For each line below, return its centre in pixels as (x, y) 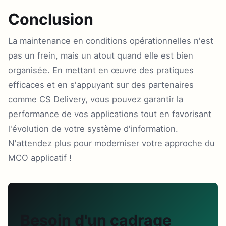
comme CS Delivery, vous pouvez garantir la (96, 99)
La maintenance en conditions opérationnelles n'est (111, 41)
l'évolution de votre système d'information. (93, 129)
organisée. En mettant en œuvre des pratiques (101, 70)
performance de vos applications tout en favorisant (110, 114)
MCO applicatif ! (40, 158)
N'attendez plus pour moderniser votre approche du (111, 143)
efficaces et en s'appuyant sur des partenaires (101, 85)
